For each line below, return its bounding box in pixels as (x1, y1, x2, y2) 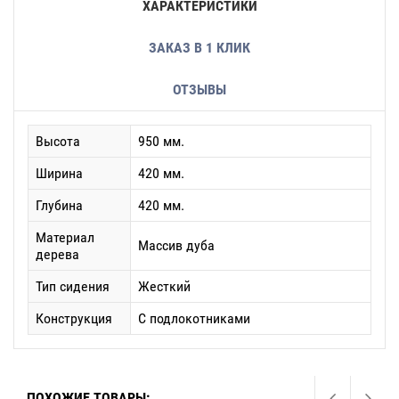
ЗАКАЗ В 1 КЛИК (149, 39, 250, 56)
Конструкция (36, 310, 112, 327)
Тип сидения (36, 278, 110, 295)
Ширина (36, 165, 83, 182)
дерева (36, 246, 79, 263)
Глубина (36, 197, 83, 214)
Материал (36, 229, 94, 246)
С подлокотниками (138, 310, 250, 327)
